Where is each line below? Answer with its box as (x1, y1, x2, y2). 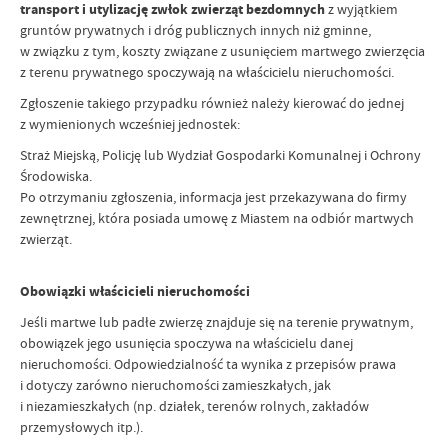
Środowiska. (20, 166, 92, 185)
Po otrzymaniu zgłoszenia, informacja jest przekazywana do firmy (20, 187, 407, 206)
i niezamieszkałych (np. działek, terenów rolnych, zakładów (20, 396, 369, 415)
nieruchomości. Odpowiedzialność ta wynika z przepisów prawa (20, 354, 396, 373)
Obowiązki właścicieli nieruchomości (20, 281, 250, 301)
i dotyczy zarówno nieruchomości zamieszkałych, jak (20, 375, 331, 394)
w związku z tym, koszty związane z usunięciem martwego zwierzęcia (20, 41, 425, 60)
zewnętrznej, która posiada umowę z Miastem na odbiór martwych (20, 208, 414, 227)
